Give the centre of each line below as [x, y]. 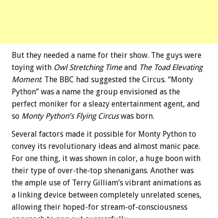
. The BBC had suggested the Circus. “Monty [117, 80]
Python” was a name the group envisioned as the [96, 92]
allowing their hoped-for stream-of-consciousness [100, 207]
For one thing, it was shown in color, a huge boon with [106, 159]
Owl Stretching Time [88, 68]
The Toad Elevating [171, 68]
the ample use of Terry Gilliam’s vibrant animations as [106, 183]
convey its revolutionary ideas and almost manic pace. [106, 146]
